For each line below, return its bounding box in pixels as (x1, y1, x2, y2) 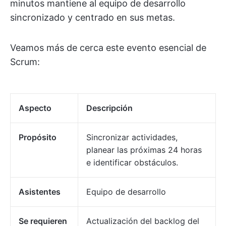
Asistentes (19, 187, 61, 197)
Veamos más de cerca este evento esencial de (10, 42, 206, 53)
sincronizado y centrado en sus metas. (10, 12, 175, 23)
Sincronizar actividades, (86, 132, 178, 143)
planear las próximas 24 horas (86, 145, 202, 155)
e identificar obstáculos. (86, 157, 178, 168)
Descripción (86, 103, 133, 114)
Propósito (19, 132, 56, 143)
